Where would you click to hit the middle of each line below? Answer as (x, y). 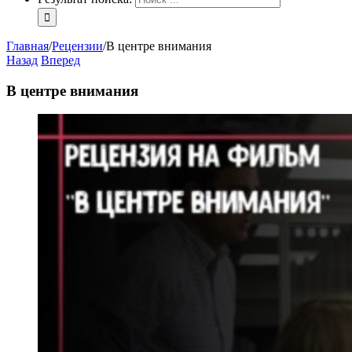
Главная (27, 46)
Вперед (60, 60)
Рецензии (77, 46)
